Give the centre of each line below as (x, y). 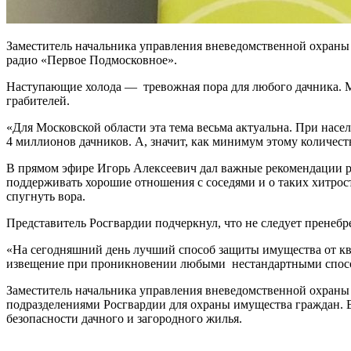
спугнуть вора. (46, 196)
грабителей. (38, 100)
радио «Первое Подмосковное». (92, 60)
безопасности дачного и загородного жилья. (124, 318)
